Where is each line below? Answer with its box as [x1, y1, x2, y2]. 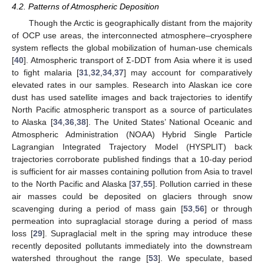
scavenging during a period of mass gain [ [12, 203, 183, 213]
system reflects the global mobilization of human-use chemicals [12, 42, 252, 52]
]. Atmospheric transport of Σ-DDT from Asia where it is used [24, 55, 252, 65]
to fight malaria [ [12, 67, 79, 77]
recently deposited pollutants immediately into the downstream [12, 240, 252, 250]
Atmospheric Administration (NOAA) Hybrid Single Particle [12, 129, 252, 139]
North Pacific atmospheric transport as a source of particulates [12, 104, 252, 114]
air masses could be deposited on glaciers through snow [12, 191, 252, 201]
